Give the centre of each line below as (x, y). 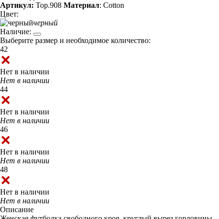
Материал (81, 5)
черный (45, 23)
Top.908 (48, 5)
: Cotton (112, 5)
